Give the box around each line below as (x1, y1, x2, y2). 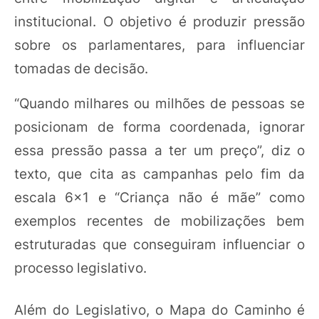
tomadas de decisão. (14, 60, 148, 77)
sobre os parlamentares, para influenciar (14, 36, 305, 53)
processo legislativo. (14, 259, 147, 276)
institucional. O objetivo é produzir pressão (14, 13, 305, 30)
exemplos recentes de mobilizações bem (14, 212, 305, 229)
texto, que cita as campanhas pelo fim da (14, 165, 305, 182)
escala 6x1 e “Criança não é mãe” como (14, 189, 305, 206)
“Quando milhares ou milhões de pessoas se (14, 95, 305, 112)
